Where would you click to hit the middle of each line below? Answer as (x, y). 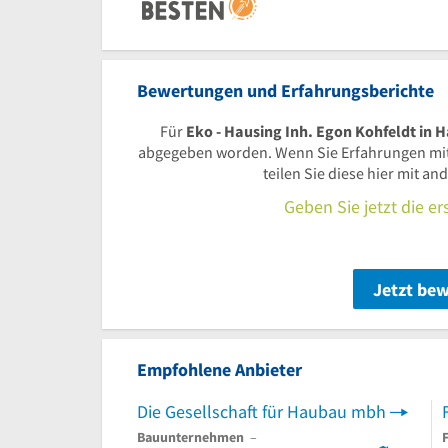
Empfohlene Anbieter (219, 369)
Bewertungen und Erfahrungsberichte (285, 90)
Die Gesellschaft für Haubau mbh (261, 411)
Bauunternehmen (190, 436)
